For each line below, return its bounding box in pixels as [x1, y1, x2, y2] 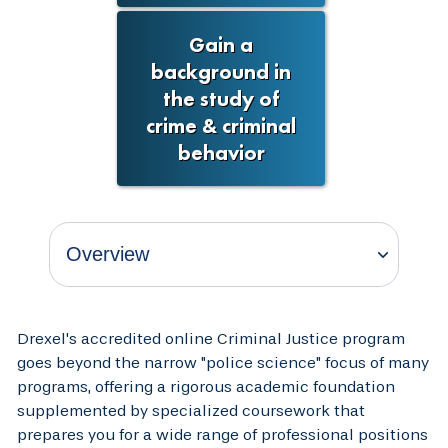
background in [151, 57, 291, 85]
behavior [177, 138, 265, 166]
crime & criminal [146, 111, 296, 139]
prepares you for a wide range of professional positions [17, 424, 428, 444]
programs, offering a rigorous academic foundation [17, 376, 395, 396]
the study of [162, 84, 280, 112]
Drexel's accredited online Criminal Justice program [17, 328, 405, 348]
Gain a [189, 30, 253, 58]
